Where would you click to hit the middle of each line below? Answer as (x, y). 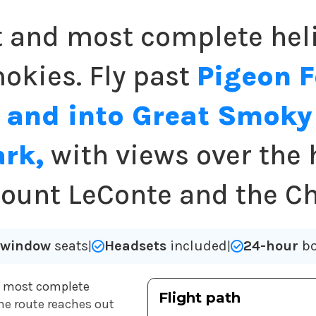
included (196, 246)
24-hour (272, 246)
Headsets (135, 246)
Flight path (200, 298)
